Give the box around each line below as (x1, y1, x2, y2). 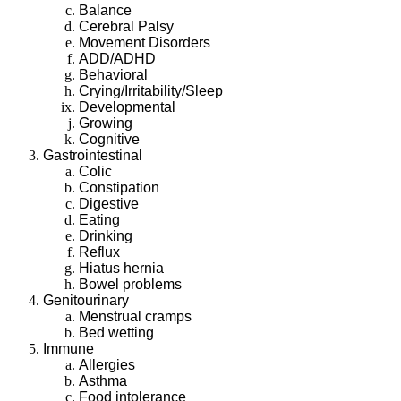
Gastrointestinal (43, 147, 142, 163)
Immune (43, 340, 94, 356)
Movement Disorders (79, 34, 210, 50)
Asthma (79, 372, 127, 388)
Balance (79, 2, 132, 18)
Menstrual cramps (79, 308, 192, 324)
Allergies (79, 356, 135, 372)
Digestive (79, 195, 139, 211)
